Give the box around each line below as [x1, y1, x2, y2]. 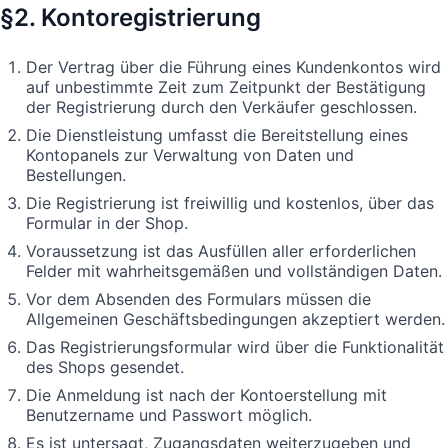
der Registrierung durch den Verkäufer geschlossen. [26, 96, 417, 117]
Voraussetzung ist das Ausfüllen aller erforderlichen [26, 240, 416, 261]
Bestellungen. [26, 164, 126, 185]
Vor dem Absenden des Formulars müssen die [26, 288, 371, 309]
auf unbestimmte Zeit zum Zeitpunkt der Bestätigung [26, 76, 426, 97]
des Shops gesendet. [26, 356, 184, 377]
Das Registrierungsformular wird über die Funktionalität [26, 336, 444, 357]
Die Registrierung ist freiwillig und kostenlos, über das [26, 192, 434, 213]
